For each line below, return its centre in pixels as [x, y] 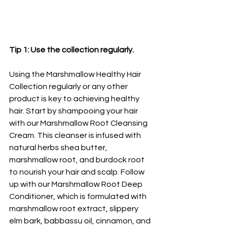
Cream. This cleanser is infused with [76, 136]
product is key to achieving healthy [75, 99]
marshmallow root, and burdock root [78, 160]
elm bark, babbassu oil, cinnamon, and [81, 221]
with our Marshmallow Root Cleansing [79, 123]
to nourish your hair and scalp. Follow [78, 172]
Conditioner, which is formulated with [79, 197]
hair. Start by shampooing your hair [74, 111]
